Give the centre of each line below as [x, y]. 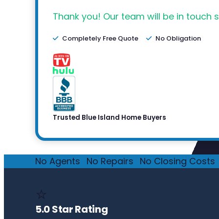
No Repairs [110, 161]
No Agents [58, 161]
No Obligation [178, 39]
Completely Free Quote [100, 39]
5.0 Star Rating [72, 209]
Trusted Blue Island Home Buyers [109, 118]
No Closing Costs [177, 161]
